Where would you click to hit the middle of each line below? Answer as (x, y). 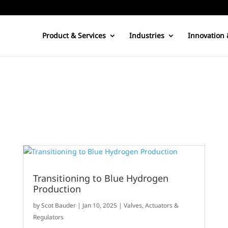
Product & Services (74, 35)
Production (57, 189)
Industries (147, 35)
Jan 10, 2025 (100, 206)
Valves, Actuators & (151, 206)
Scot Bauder (59, 206)
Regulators (49, 217)
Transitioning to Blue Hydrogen (101, 178)
